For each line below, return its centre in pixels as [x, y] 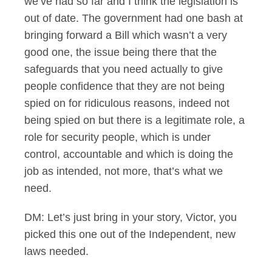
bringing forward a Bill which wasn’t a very [126, 35]
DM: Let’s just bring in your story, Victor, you [131, 217]
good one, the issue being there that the [121, 52]
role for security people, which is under [117, 137]
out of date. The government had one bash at [134, 18]
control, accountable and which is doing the [129, 154]
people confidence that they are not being [124, 86]
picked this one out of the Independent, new [130, 234]
